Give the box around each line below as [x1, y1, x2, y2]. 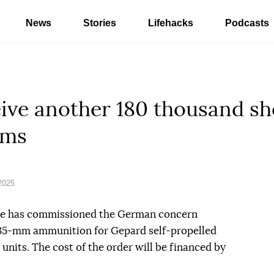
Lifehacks [148, 18, 193, 28]
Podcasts [225, 18, 269, 28]
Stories [83, 18, 116, 28]
